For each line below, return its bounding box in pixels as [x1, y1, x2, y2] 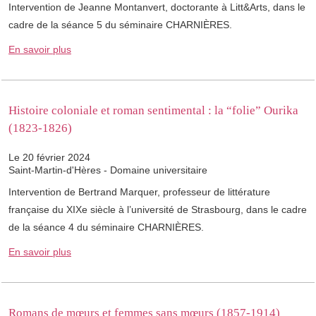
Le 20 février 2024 [8, 152, 90, 164]
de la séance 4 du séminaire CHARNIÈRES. [8, 221, 204, 233]
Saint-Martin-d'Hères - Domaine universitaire [8, 164, 207, 176]
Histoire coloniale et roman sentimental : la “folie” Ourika [8, 104, 298, 118]
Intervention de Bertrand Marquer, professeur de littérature [8, 186, 270, 198]
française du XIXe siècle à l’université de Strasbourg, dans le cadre [8, 204, 307, 216]
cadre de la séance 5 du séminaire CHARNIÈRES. [8, 19, 232, 31]
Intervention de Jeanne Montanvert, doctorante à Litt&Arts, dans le [8, 1, 305, 13]
